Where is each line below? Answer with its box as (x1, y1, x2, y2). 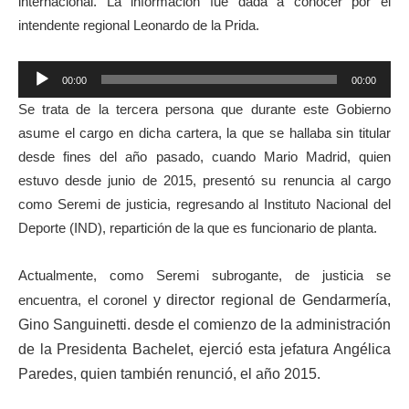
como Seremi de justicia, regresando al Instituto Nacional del (18, 196, 391, 213)
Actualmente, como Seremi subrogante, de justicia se (18, 267, 391, 284)
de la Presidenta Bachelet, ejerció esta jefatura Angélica (18, 341, 391, 358)
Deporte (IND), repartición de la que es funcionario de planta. (18, 220, 377, 236)
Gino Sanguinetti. (18, 317, 131, 333)
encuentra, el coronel (18, 292, 153, 309)
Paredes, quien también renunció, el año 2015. (18, 366, 320, 383)
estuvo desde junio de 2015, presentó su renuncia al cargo (18, 173, 391, 189)
